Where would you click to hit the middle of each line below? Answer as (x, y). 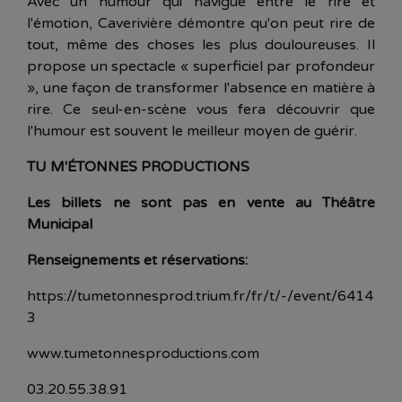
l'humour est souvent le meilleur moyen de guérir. (192, 131)
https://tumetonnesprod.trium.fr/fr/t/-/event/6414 (200, 296)
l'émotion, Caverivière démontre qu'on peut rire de (201, 23)
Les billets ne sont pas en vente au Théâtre (201, 202)
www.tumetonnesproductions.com (143, 353)
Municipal (60, 224)
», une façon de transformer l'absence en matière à (201, 87)
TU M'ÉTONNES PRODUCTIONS (138, 166)
